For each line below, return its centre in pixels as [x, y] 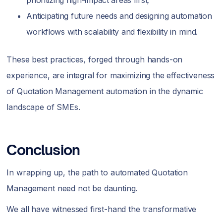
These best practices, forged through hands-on [95, 59]
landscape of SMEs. [43, 107]
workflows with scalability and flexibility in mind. [112, 32]
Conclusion [43, 150]
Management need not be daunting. [73, 188]
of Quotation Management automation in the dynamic [105, 91]
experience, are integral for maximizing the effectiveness [111, 75]
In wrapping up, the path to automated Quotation [97, 172]
